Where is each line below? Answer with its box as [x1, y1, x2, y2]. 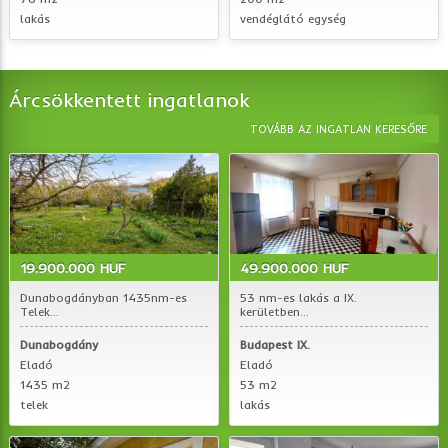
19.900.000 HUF [20, 259, 127, 277]
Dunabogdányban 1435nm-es [20, 290, 188, 305]
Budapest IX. [240, 337, 310, 352]
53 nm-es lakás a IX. [240, 290, 357, 305]
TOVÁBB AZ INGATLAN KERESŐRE [249, 122, 427, 136]
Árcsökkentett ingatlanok [9, 87, 250, 112]
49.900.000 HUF [240, 259, 349, 277]
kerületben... [240, 304, 309, 319]
